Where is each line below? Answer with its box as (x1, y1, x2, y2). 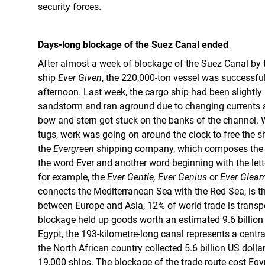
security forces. (38, 1, 101, 12)
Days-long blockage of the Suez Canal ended (38, 39, 231, 50)
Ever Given (58, 72, 102, 83)
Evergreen (53, 143, 94, 154)
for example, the (38, 172, 107, 183)
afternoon (38, 86, 79, 98)
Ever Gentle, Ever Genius (107, 172, 207, 183)
